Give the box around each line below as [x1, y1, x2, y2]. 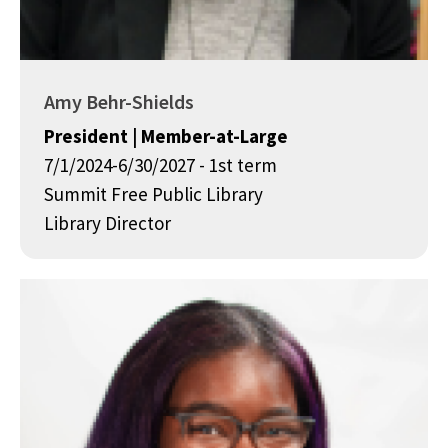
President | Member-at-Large [44, 124, 288, 149]
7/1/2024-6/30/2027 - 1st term [44, 153, 277, 178]
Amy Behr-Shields [44, 89, 194, 115]
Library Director [44, 211, 171, 236]
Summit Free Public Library [44, 182, 263, 207]
